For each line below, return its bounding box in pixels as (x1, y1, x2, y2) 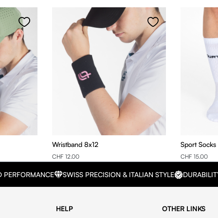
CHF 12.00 (52, 153, 79, 161)
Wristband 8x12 (84, 140, 98, 148)
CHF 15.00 (181, 153, 208, 161)
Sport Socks (181, 140, 217, 148)
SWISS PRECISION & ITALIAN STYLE (63, 170, 175, 179)
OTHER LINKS (162, 204, 206, 213)
